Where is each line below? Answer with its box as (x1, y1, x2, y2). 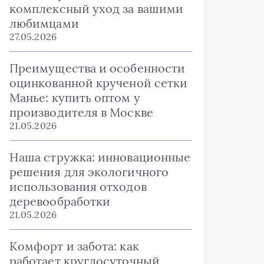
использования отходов (9, 179, 147, 194)
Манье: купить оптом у (9, 90, 140, 105)
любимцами (9, 16, 79, 31)
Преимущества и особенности (9, 61, 186, 75)
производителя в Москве (9, 105, 153, 120)
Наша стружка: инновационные (9, 150, 191, 164)
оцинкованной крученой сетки (9, 75, 188, 90)
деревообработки (9, 194, 111, 209)
